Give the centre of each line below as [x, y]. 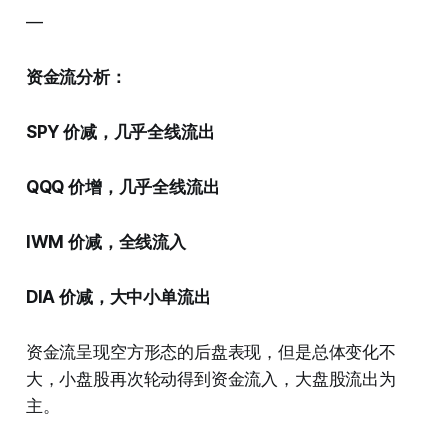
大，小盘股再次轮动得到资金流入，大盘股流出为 [210, 378]
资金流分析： [76, 76]
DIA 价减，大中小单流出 [118, 296]
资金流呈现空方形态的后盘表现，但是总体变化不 [210, 351]
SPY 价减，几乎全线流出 [120, 131]
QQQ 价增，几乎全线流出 [122, 186]
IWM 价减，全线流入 [105, 241]
